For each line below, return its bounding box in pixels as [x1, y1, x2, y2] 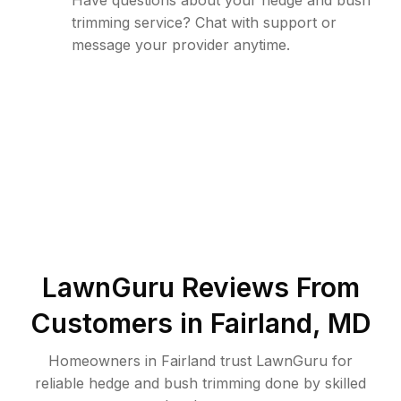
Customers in [30, 307, 210, 339]
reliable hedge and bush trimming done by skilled [35, 374, 366, 392]
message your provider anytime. [72, 36, 290, 54]
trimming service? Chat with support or [72, 13, 337, 31]
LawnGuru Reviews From [41, 271, 360, 303]
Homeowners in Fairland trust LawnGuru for [48, 352, 353, 370]
